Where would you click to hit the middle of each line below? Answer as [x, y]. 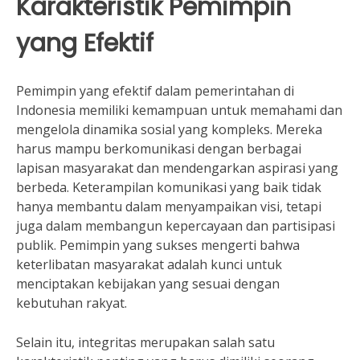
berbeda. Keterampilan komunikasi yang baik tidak [169, 187]
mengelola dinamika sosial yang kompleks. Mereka [169, 129]
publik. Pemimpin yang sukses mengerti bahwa [158, 245]
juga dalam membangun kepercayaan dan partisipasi [176, 226]
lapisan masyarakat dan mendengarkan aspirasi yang [177, 168]
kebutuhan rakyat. [72, 303]
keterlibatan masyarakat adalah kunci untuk [149, 264]
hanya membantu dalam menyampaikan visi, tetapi [169, 207]
